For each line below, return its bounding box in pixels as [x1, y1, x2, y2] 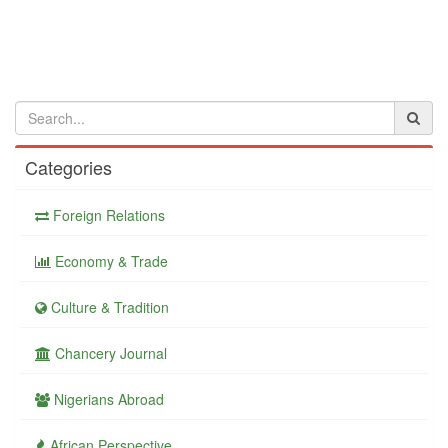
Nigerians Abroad [50, 388, 164, 409]
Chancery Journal [51, 342, 167, 363]
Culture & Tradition [47, 296, 169, 317]
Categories [25, 153, 112, 180]
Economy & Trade [51, 250, 168, 271]
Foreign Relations [49, 204, 165, 225]
